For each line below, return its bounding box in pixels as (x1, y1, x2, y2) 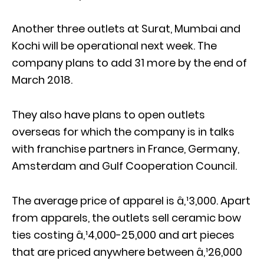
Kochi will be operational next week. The (12, 38, 217, 53)
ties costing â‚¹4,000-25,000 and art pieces (12, 227, 235, 242)
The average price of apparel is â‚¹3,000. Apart (12, 193, 250, 208)
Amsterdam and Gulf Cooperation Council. (12, 158, 237, 173)
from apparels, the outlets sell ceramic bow (12, 210, 241, 225)
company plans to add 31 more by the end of (12, 55, 247, 70)
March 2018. (12, 72, 72, 87)
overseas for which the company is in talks (12, 124, 235, 139)
